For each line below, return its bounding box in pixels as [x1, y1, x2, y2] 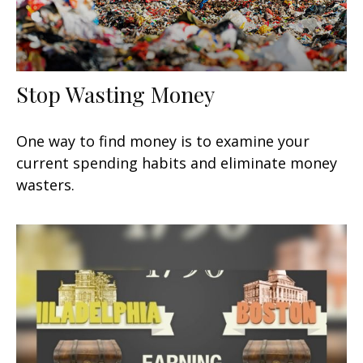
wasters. [16, 174, 75, 194]
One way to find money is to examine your [16, 130, 310, 151]
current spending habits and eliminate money [16, 152, 337, 173]
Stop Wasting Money [16, 79, 215, 109]
